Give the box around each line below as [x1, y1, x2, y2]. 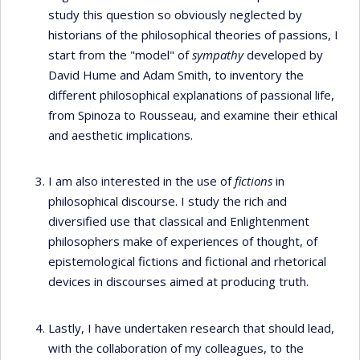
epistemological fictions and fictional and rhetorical [48, 253, 326, 269]
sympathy [192, 46, 243, 63]
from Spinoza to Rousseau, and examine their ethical [48, 106, 337, 123]
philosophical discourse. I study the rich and [48, 193, 287, 209]
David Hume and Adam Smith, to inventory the [48, 66, 304, 83]
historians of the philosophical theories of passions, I [48, 26, 338, 43]
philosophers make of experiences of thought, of [48, 233, 317, 249]
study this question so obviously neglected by [48, 6, 302, 22]
